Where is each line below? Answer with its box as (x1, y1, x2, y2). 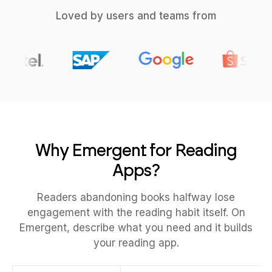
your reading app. (93, 237, 179, 249)
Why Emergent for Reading (35, 140, 237, 160)
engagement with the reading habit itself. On (27, 206, 245, 219)
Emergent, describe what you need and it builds (19, 222, 253, 234)
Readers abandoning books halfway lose (37, 191, 235, 203)
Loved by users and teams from (56, 10, 216, 22)
